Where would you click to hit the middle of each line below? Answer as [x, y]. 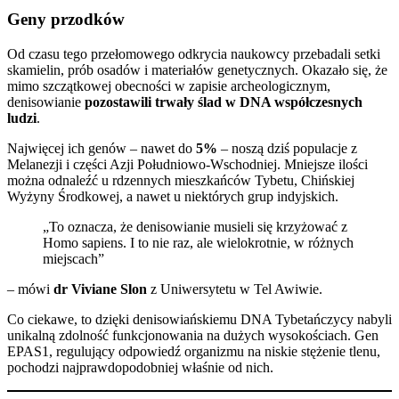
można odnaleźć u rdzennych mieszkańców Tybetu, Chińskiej [181, 181]
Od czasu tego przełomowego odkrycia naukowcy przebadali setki [194, 54]
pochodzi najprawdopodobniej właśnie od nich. [140, 368]
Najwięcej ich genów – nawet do [102, 149]
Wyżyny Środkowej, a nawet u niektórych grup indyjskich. [173, 197]
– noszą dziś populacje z [287, 149]
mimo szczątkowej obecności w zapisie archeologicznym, [169, 86]
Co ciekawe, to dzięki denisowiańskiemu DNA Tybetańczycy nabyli [199, 320]
